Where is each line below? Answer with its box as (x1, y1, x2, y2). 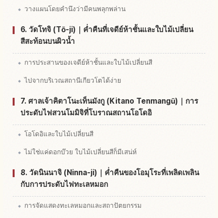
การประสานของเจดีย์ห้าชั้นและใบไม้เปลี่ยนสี (24, 58, 152, 66)
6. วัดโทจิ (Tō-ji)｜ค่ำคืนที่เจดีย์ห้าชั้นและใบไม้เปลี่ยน (20, 24, 193, 34)
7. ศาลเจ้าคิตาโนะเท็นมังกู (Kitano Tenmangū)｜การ (20, 96, 198, 106)
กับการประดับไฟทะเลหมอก (20, 179, 108, 189)
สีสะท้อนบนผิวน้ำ (20, 36, 75, 46)
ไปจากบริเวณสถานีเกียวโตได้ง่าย (24, 76, 121, 84)
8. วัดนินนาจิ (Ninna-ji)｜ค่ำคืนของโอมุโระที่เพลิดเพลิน (20, 167, 199, 177)
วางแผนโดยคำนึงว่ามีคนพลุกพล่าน (24, 4, 126, 13)
